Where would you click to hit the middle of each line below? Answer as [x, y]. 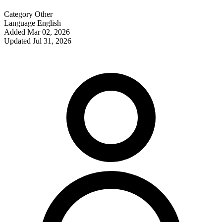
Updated [17, 41]
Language [20, 23]
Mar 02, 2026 [49, 32]
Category [18, 14]
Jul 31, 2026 [52, 41]
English [49, 23]
